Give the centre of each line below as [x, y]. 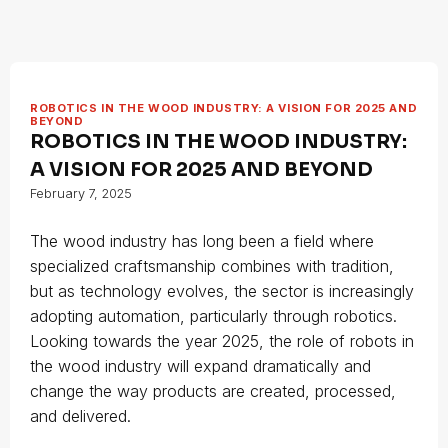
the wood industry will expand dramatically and [200, 366]
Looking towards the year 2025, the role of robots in [222, 341]
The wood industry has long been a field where [202, 241]
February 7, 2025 [81, 193]
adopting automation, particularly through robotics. [213, 316]
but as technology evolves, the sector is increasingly [222, 291]
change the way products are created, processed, [213, 391]
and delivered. [80, 416]
